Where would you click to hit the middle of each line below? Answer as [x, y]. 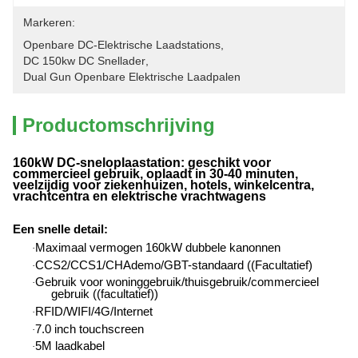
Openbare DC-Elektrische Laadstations [122, 45]
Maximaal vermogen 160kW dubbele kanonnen [158, 247]
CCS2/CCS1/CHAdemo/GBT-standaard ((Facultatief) [174, 265]
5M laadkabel [70, 346]
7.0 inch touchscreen [89, 329]
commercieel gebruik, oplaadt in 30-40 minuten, [155, 174]
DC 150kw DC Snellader [84, 61]
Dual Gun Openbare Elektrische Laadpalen [132, 77]
